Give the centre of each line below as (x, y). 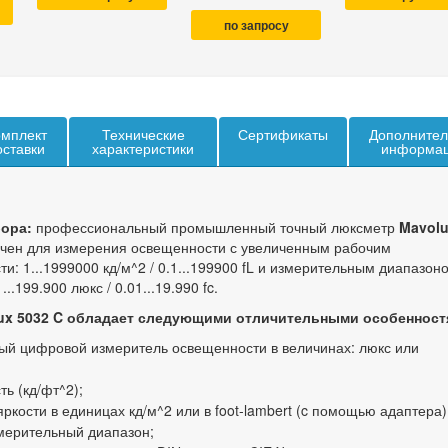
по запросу (256, 26)
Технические (143, 135)
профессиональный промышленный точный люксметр (215, 227)
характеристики (143, 149)
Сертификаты (283, 135)
